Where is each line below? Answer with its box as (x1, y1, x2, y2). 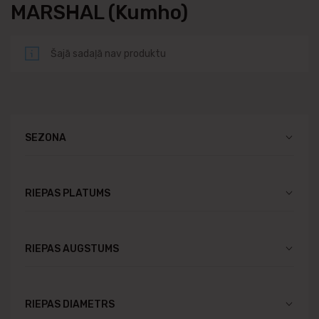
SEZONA (25, 131, 66, 143)
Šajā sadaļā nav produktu (50, 47, 166, 59)
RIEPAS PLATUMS (25, 187, 110, 199)
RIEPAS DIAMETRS (25, 298, 115, 310)
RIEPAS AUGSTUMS (25, 242, 119, 254)
